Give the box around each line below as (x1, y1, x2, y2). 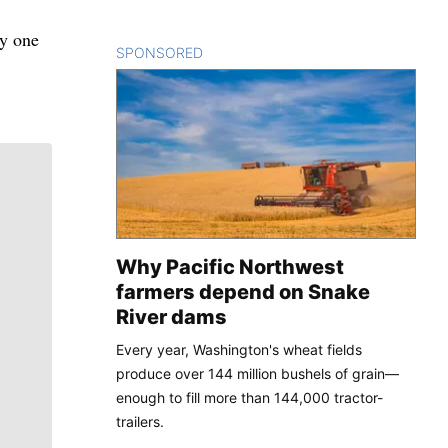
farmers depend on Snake (116, 279, 370, 304)
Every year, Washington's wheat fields (116, 340, 362, 358)
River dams (116, 304, 227, 329)
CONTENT (203, 43, 272, 61)
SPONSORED (116, 43, 203, 61)
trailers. (116, 412, 164, 430)
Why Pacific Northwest (116, 254, 344, 279)
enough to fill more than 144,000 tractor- (116, 388, 383, 406)
